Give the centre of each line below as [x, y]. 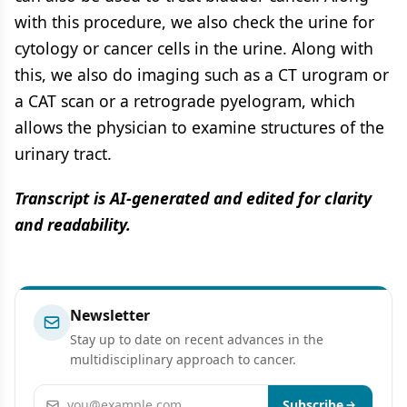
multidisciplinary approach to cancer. [183, 359]
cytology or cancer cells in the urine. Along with [194, 48]
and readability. [73, 224]
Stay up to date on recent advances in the [197, 339]
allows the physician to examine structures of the [199, 127]
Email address [82, 395]
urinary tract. [63, 153]
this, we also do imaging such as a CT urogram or [202, 74]
